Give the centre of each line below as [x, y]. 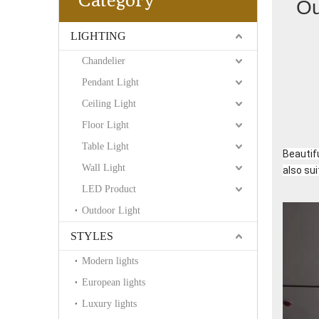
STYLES [92, 236]
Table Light [105, 147]
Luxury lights [109, 304]
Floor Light [105, 125]
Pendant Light [110, 83]
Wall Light [104, 168]
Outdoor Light [111, 211]
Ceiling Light [109, 104]
